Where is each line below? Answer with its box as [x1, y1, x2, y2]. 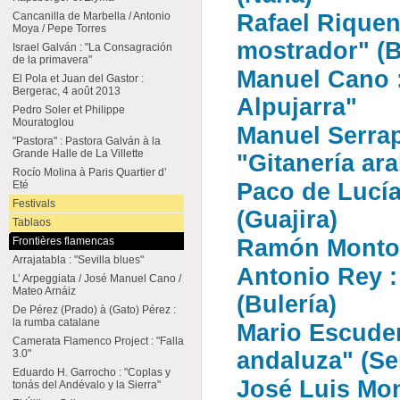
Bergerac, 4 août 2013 [12, 85, 121, 97]
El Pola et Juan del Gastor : [12, 72, 144, 85]
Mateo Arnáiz [12, 285, 76, 297]
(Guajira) [237, 206, 338, 233]
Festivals [12, 197, 55, 210]
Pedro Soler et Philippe [12, 104, 125, 116]
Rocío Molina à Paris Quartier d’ [12, 166, 167, 179]
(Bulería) [237, 291, 337, 318]
